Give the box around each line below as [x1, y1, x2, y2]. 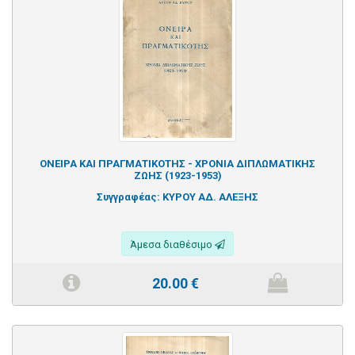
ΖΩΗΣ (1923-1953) [133, 169, 222, 181]
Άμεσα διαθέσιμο [130, 238, 215, 250]
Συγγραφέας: [97, 190, 162, 203]
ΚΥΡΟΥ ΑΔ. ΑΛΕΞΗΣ [162, 190, 258, 203]
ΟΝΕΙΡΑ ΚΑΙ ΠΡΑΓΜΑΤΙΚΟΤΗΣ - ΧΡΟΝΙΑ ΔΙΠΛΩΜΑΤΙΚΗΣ [40, 157, 315, 170]
